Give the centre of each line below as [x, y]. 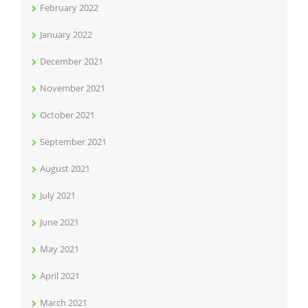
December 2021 [71, 61]
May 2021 [59, 249]
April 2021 [60, 276]
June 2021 [59, 222]
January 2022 [66, 34]
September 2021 [73, 142]
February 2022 [69, 8]
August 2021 [65, 168]
